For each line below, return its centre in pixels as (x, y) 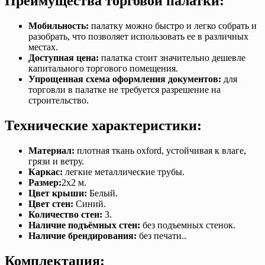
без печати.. (161, 236)
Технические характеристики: (103, 126)
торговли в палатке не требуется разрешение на (125, 90)
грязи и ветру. (56, 161)
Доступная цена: (64, 58)
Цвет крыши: (58, 193)
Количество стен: (65, 214)
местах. (43, 47)
